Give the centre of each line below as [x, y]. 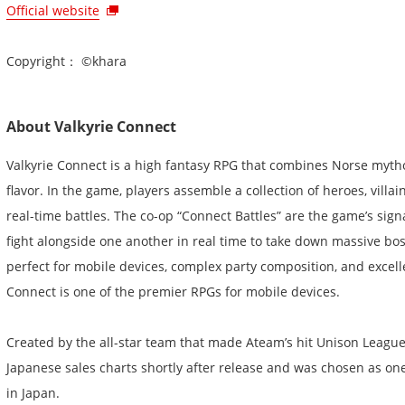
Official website [53, 11]
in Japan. [33, 393]
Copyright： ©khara [66, 61]
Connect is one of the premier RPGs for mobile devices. [173, 292]
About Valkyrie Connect [91, 127]
